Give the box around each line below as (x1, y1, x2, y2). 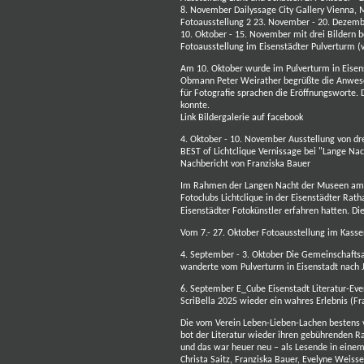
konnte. (180, 101, 210, 110)
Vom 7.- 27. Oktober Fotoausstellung (180, 228, 327, 238)
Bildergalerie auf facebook (198, 113, 303, 123)
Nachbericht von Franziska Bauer (180, 159, 310, 169)
